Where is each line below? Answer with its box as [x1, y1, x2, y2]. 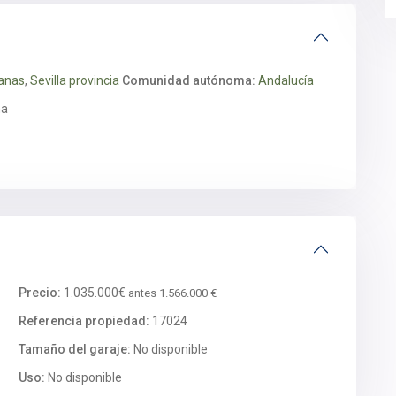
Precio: [19, 286, 61, 300]
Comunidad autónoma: [122, 73, 256, 88]
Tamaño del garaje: [19, 342, 131, 356]
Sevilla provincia [29, 73, 119, 88]
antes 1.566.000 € [128, 286, 217, 300]
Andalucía [258, 73, 315, 88]
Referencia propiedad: [19, 314, 149, 328]
